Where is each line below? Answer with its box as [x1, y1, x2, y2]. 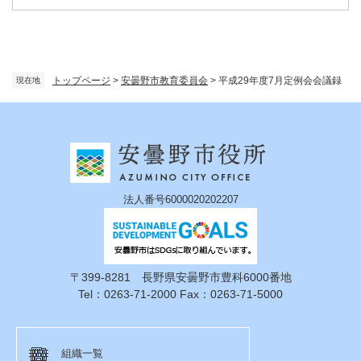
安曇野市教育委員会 [121, 74, 208, 86]
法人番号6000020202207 [122, 193, 239, 205]
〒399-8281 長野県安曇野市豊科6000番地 [69, 270, 292, 284]
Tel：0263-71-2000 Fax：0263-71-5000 [78, 287, 283, 301]
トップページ [52, 74, 110, 86]
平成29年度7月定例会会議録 [218, 74, 342, 86]
